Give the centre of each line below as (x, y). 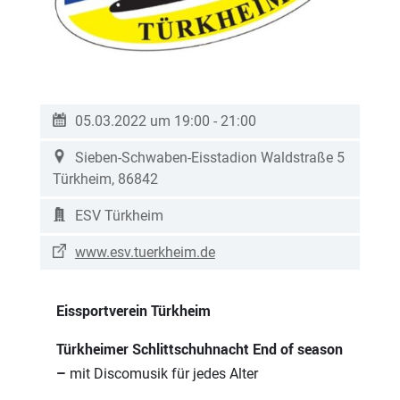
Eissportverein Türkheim (133, 310)
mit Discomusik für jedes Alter (163, 373)
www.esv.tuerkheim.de (145, 252)
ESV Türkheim (119, 215)
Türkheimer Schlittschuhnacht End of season (199, 349)
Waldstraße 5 (302, 157)
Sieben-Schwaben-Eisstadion (167, 157)
